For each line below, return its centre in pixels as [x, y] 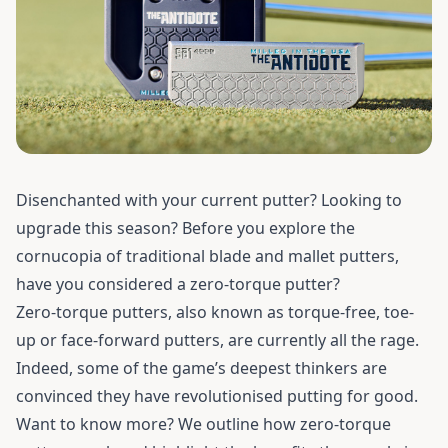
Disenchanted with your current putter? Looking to [209, 200]
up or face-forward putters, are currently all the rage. [217, 340]
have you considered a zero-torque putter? [178, 284]
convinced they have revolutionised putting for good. [217, 396]
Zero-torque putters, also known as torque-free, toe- [215, 312]
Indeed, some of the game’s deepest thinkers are [201, 368]
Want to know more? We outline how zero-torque [203, 424]
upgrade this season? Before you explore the [185, 228]
